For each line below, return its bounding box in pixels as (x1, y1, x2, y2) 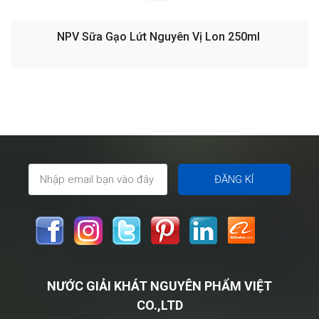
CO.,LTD (136, 298, 183, 313)
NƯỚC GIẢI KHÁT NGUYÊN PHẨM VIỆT (47, 278, 272, 294)
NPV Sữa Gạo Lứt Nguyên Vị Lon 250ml (56, 30, 263, 43)
